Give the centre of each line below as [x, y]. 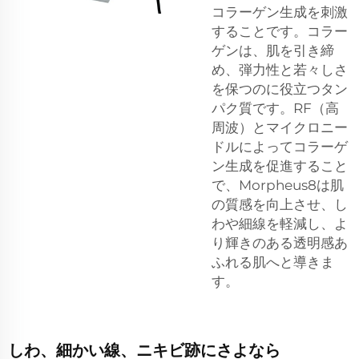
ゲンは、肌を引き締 [273, 50]
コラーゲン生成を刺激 [280, 12]
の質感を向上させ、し [280, 204]
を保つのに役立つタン [280, 89]
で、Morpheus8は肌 [278, 185]
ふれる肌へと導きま [273, 262]
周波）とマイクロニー [280, 127]
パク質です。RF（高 [275, 108]
